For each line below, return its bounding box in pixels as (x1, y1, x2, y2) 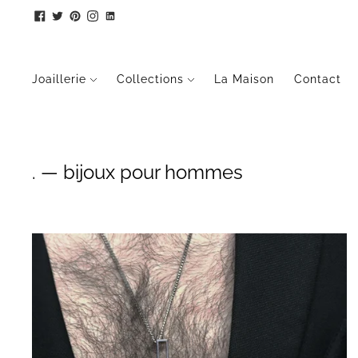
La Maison (214, 73, 274, 86)
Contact (294, 73, 341, 86)
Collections (117, 73, 184, 86)
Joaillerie (32, 73, 86, 86)
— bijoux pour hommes (36, 161, 243, 184)
